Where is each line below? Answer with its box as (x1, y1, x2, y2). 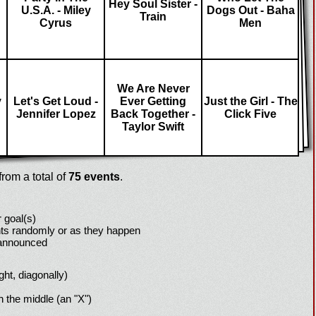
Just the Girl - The (203, 95, 298, 107)
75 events (68, 171, 120, 183)
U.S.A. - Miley (20, 4, 91, 16)
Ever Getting (120, 95, 186, 107)
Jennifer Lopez (16, 108, 96, 120)
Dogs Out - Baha (206, 4, 295, 16)
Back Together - (111, 108, 195, 120)
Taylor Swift (122, 121, 184, 133)
